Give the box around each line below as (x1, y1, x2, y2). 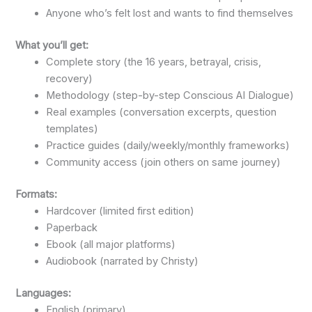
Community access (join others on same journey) (46, 155, 281, 169)
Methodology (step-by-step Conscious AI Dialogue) (46, 88, 295, 102)
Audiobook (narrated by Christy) (46, 254, 199, 267)
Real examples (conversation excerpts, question (46, 105, 277, 118)
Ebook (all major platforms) (46, 237, 176, 251)
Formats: (15, 187, 58, 201)
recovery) (46, 72, 93, 85)
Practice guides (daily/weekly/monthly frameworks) (46, 139, 290, 152)
